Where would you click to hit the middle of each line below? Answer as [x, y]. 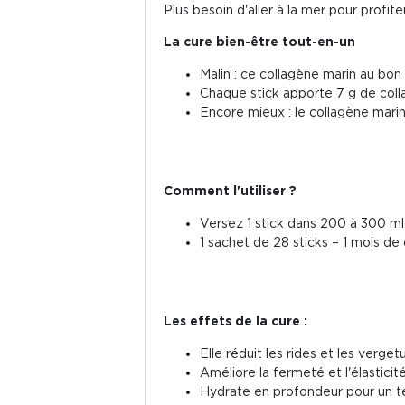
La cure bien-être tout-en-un [259, 41]
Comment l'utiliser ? [230, 190]
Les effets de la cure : [235, 320]
